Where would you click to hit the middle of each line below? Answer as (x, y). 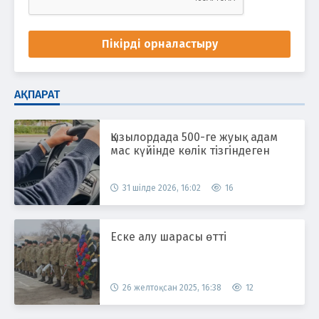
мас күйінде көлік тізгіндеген (190, 150)
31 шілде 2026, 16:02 (162, 188)
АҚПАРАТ (37, 94)
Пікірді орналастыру (159, 43)
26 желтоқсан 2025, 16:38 (172, 287)
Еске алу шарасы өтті (168, 236)
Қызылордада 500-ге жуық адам (194, 137)
